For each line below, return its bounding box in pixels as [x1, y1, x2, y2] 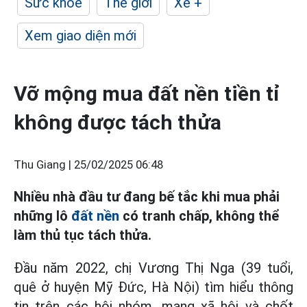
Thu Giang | [14, 158, 74, 171]
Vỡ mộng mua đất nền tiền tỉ [14, 82, 280, 106]
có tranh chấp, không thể [119, 208, 280, 224]
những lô [14, 208, 71, 224]
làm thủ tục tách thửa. [14, 227, 151, 243]
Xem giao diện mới [25, 27, 136, 44]
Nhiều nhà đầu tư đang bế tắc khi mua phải [14, 188, 280, 205]
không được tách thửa [14, 110, 221, 134]
